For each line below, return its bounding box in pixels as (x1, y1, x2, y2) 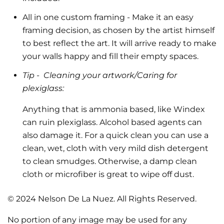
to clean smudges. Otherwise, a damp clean (22, 156, 197, 166)
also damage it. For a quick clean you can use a (22, 130, 208, 140)
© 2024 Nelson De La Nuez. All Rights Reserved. (7, 193, 196, 203)
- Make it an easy (125, 12, 193, 22)
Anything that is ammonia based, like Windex (22, 104, 205, 114)
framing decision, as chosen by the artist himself (22, 25, 214, 35)
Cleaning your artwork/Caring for (43, 70, 177, 80)
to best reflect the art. (22, 38, 111, 48)
